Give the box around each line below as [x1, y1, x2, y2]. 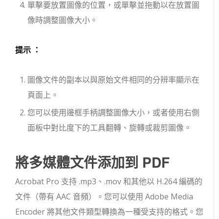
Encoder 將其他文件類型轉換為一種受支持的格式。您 [15, 206, 204, 217]
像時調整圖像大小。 [27, 15, 98, 25]
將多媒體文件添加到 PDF [15, 152, 170, 172]
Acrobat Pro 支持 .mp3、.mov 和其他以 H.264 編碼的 [15, 176, 203, 187]
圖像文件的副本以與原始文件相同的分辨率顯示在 [27, 74, 200, 85]
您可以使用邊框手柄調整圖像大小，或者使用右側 [27, 107, 200, 118]
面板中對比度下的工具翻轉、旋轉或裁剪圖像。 [27, 122, 192, 133]
